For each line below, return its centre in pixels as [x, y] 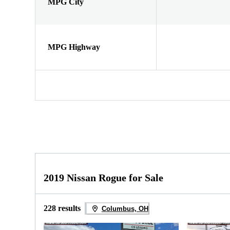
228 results [62, 208]
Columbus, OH [125, 208]
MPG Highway [74, 47]
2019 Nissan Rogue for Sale [103, 178]
